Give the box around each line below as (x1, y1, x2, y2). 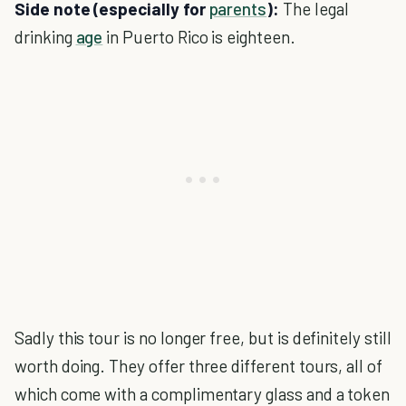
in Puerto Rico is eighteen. (102, 26, 295, 47)
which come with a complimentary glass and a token (14, 383, 391, 404)
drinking (14, 26, 76, 47)
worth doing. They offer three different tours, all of (14, 355, 382, 376)
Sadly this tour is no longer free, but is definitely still (14, 327, 391, 348)
